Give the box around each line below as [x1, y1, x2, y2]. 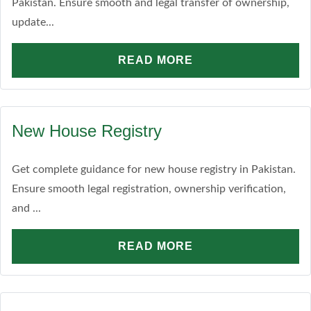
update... [12, 17, 54, 28]
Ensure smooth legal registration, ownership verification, [12, 183, 286, 194]
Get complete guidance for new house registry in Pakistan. [12, 164, 296, 175]
